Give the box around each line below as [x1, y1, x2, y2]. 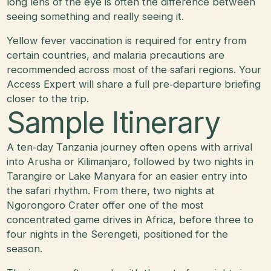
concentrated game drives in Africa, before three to [7, 213, 254, 226]
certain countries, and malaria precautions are [7, 48, 225, 61]
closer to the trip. [7, 92, 90, 105]
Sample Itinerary [7, 104, 220, 140]
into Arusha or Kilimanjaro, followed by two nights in [7, 155, 254, 168]
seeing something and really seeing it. [7, 10, 184, 22]
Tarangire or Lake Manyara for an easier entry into [7, 169, 248, 182]
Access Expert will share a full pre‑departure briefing [7, 77, 261, 90]
